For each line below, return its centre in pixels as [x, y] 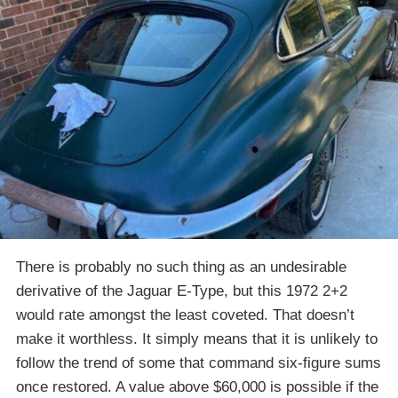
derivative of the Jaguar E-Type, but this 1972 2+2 [182, 291]
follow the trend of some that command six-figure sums [199, 362]
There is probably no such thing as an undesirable [181, 267]
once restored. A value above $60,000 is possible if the [197, 386]
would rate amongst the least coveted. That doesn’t [185, 314]
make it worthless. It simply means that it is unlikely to [197, 338]
